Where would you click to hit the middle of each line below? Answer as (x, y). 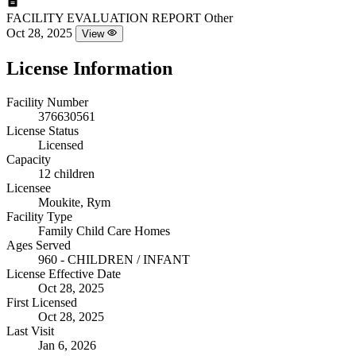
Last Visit (30, 331)
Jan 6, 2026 (67, 345)
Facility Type (39, 216)
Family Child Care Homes (104, 230)
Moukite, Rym (74, 202)
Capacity (29, 159)
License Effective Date (64, 273)
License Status (43, 130)
